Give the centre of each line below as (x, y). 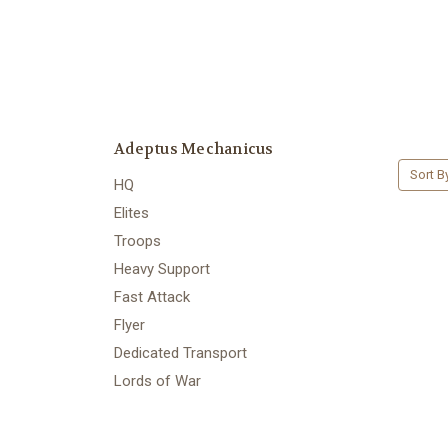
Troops (137, 240)
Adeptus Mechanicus (194, 148)
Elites (131, 212)
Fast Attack (152, 296)
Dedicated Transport (180, 352)
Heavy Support (162, 268)
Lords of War (157, 380)
